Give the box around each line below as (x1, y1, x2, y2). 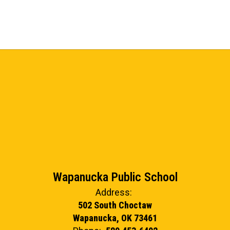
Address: (95, 187, 132, 198)
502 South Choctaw (78, 200, 152, 210)
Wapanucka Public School (52, 170, 178, 184)
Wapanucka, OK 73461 (73, 213, 157, 223)
